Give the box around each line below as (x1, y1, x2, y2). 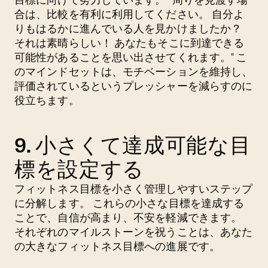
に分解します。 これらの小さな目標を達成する (14, 197, 245, 209)
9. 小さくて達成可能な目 (14, 133, 251, 158)
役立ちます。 (14, 94, 80, 106)
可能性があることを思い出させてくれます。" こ (14, 51, 248, 63)
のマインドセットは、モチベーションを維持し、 (14, 65, 253, 78)
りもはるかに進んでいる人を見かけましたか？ (14, 22, 242, 35)
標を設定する (14, 157, 144, 182)
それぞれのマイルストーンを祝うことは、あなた (14, 226, 253, 238)
